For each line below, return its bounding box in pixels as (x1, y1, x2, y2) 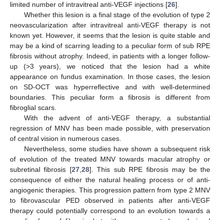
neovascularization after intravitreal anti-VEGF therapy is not (10, 21, 210, 29)
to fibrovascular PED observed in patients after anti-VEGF (10, 196, 210, 204)
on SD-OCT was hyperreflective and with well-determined (10, 82, 210, 91)
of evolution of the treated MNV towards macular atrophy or (10, 155, 210, 163)
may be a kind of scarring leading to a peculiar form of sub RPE (10, 41, 210, 50)
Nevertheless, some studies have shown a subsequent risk (24, 144, 210, 153)
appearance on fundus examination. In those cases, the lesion (10, 72, 210, 81)
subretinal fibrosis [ (10, 165, 72, 173)
